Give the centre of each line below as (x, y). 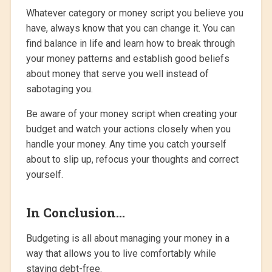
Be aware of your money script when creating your (131, 114)
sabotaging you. (59, 89)
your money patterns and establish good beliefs (127, 59)
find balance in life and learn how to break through (130, 44)
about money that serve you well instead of (117, 74)
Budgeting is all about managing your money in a (127, 239)
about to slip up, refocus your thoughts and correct (132, 160)
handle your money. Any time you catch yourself (126, 144)
